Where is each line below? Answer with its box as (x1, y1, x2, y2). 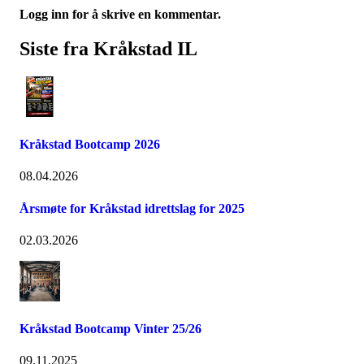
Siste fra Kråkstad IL (19, 37, 197, 59)
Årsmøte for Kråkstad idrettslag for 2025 (19, 201, 245, 215)
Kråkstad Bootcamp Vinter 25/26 (19, 322, 201, 336)
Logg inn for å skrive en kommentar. (19, 6, 221, 21)
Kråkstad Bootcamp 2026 (19, 137, 160, 151)
